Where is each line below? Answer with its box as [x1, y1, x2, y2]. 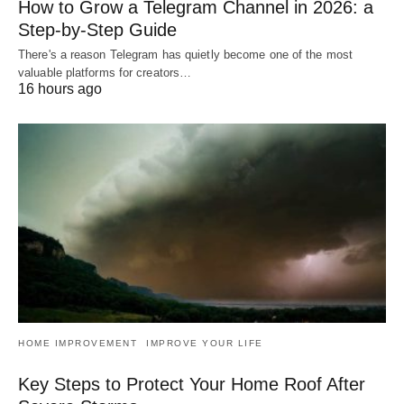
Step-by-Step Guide [18, 19, 177, 40]
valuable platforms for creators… [18, 65, 192, 79]
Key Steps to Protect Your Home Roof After [18, 374, 365, 395]
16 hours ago [18, 80, 102, 96]
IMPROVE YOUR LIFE [146, 338, 263, 349]
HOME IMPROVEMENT [18, 338, 137, 349]
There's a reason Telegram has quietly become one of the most [18, 47, 353, 61]
